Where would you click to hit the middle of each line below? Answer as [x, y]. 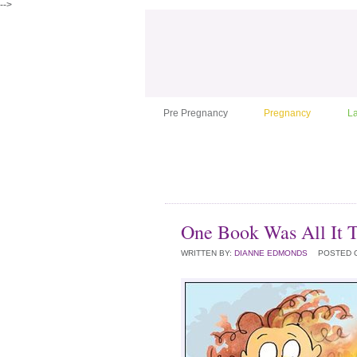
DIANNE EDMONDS [271, 253]
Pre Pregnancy [195, 113]
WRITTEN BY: [208, 253]
